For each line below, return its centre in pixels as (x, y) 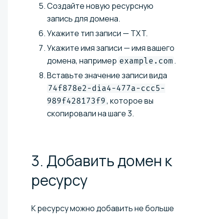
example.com (146, 61)
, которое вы (130, 100)
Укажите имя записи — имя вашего (111, 48)
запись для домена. (84, 18)
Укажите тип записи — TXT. (97, 33)
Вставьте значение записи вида (107, 75)
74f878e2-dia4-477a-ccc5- (107, 88)
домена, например (83, 60)
